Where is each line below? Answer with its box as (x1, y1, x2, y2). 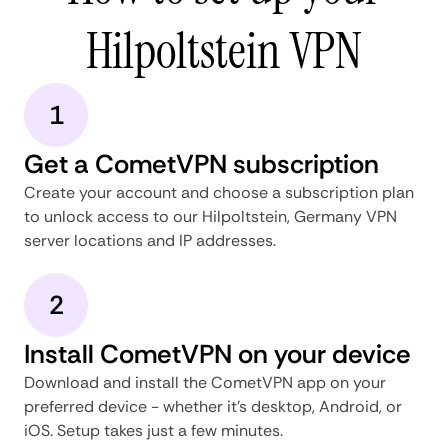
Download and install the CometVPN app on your (24, 371, 386, 393)
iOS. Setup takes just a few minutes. (24, 419, 283, 441)
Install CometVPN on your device (24, 336, 411, 371)
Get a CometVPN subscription (24, 146, 379, 181)
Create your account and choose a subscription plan (24, 181, 414, 203)
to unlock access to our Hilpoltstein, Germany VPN (24, 205, 397, 227)
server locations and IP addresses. (24, 229, 276, 251)
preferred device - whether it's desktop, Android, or (24, 395, 402, 417)
